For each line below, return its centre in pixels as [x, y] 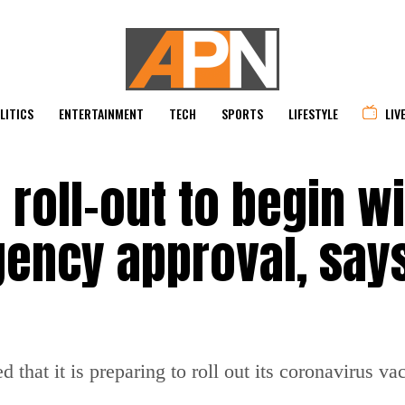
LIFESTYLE [313, 113]
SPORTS [242, 113]
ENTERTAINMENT [101, 113]
